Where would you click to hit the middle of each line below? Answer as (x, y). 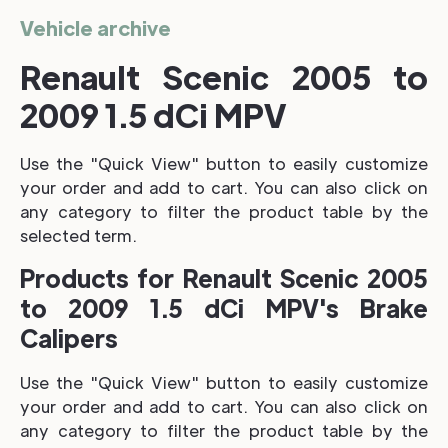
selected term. (78, 235)
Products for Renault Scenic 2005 (224, 277)
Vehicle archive (95, 27)
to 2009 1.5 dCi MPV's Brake (224, 307)
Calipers (69, 337)
